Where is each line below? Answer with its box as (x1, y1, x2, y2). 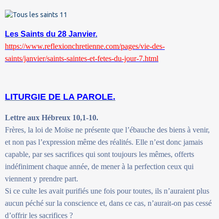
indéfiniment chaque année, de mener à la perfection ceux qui (5, 162, 194, 171)
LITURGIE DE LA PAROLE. (5, 91, 115, 102)
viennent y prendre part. (5, 174, 78, 183)
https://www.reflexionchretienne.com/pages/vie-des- (5, 42, 165, 50)
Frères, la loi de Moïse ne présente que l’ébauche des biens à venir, (5, 125, 210, 134)
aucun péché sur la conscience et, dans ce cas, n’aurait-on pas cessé (5, 198, 212, 207)
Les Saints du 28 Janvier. (5, 29, 97, 38)
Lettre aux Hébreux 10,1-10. (5, 113, 98, 122)
